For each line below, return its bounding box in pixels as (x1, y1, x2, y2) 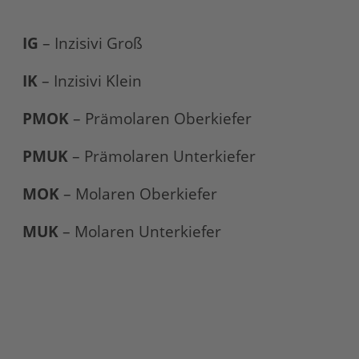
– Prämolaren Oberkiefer (68, 108, 252, 130)
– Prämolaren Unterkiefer (67, 146, 256, 167)
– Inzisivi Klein (37, 71, 142, 92)
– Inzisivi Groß (38, 33, 143, 54)
